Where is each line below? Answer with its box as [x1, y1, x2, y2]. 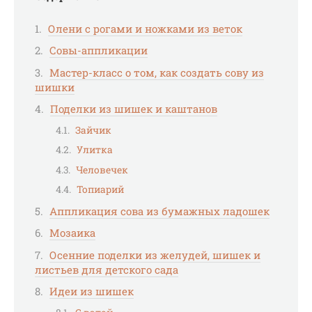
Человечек [76, 163, 128, 176]
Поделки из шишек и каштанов [50, 102, 217, 116]
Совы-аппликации [49, 43, 148, 57]
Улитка [77, 143, 113, 157]
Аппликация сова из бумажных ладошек [49, 203, 270, 218]
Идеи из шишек [49, 284, 134, 299]
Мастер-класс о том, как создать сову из [49, 65, 264, 79]
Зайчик [75, 123, 111, 136]
